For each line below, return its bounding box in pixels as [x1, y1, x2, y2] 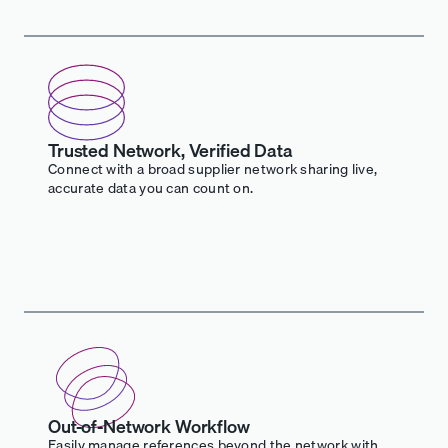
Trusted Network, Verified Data [48, 135, 293, 165]
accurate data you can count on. [48, 176, 254, 199]
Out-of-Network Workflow [48, 411, 250, 441]
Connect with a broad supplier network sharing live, [48, 157, 378, 180]
